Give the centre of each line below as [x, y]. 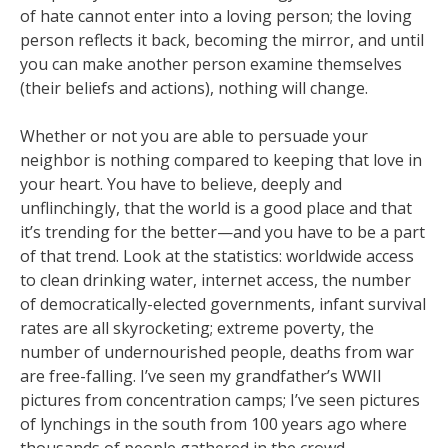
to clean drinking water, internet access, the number [215, 280]
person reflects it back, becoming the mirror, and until [222, 40]
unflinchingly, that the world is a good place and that [216, 208]
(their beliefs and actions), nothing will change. [194, 88]
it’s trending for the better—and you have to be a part [222, 232]
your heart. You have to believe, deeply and [181, 184]
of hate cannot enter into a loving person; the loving [216, 16]
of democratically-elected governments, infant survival [223, 304]
